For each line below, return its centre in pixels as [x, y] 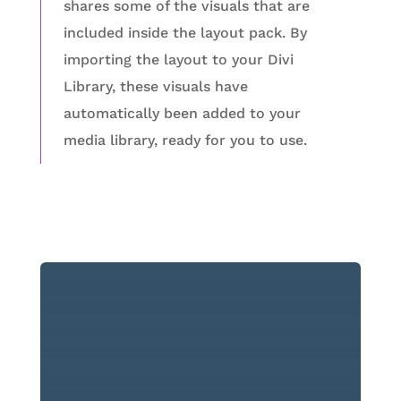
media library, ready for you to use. [185, 141]
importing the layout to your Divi [178, 60]
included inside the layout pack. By [185, 33]
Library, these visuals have [155, 87]
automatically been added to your [182, 114]
